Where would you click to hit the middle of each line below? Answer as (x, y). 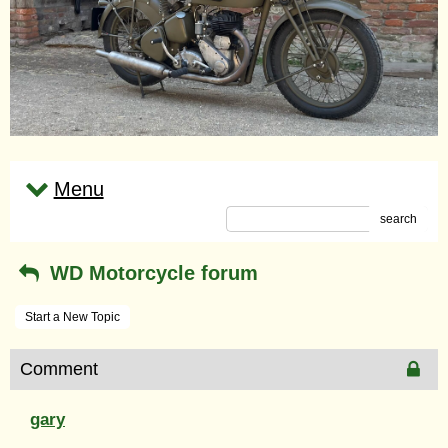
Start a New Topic (72, 316)
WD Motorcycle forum (150, 272)
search (398, 218)
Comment (59, 368)
